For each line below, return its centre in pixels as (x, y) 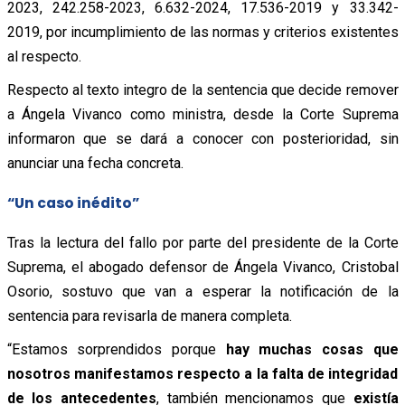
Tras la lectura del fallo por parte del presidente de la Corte (202, 242)
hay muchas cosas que (312, 349)
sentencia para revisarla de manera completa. (149, 316)
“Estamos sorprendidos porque (116, 349)
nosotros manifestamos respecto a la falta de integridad (202, 373)
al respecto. (44, 56)
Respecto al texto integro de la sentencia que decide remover (202, 89)
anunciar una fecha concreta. (95, 163)
